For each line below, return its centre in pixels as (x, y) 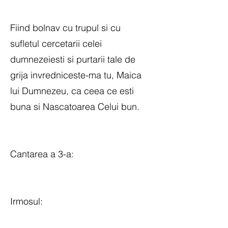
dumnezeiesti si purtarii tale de (73, 59)
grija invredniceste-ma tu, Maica (76, 75)
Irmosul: (26, 201)
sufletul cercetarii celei (56, 44)
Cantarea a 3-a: (42, 154)
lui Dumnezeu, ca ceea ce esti (72, 91)
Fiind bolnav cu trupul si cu (65, 28)
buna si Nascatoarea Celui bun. (75, 107)
